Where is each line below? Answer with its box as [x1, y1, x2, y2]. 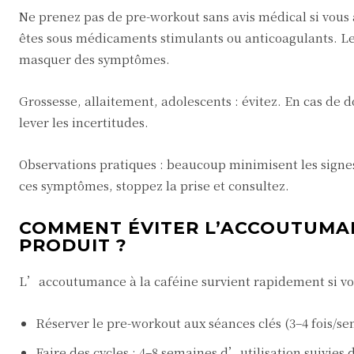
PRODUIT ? [19, 235, 127, 256]
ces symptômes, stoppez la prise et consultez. [19, 177, 289, 194]
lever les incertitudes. [19, 114, 149, 130]
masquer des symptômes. [19, 51, 170, 67]
